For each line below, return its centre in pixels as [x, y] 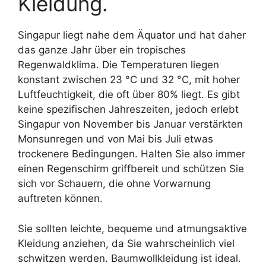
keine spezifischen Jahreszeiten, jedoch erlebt [128, 109]
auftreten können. [60, 198]
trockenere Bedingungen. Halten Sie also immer [132, 154]
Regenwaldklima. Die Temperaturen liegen [118, 65]
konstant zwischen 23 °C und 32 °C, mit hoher [129, 80]
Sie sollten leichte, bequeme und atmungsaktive [132, 228]
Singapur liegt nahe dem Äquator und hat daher [132, 35]
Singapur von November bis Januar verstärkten [130, 124]
